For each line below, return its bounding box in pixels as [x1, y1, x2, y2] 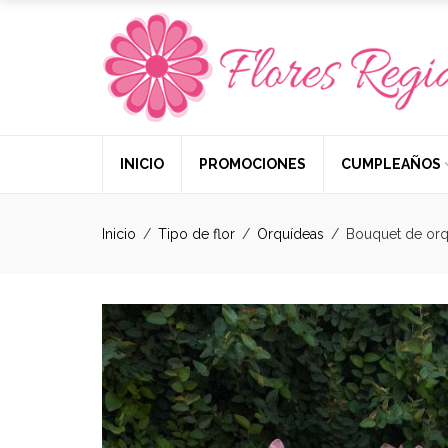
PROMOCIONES [199, 156, 306, 172]
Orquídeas [257, 226, 324, 242]
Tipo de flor [158, 226, 235, 242]
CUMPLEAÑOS [341, 156, 441, 172]
